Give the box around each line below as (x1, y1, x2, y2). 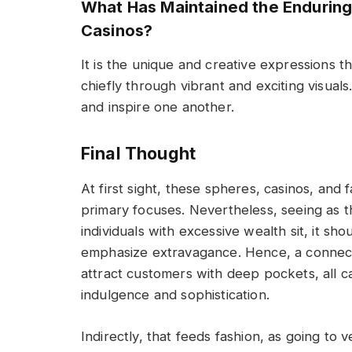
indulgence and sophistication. (81, 287, 269, 303)
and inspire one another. (81, 99, 234, 115)
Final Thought (81, 143, 196, 164)
